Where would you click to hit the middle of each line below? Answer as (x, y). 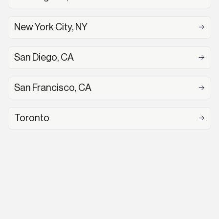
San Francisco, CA (53, 88)
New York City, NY (51, 27)
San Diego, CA (44, 58)
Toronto (32, 118)
